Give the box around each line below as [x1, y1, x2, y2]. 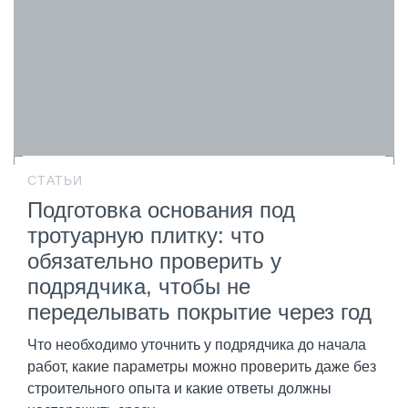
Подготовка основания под [27, 198, 295, 223]
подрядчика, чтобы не [27, 274, 250, 300]
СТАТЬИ [27, 173, 83, 189]
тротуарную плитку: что [27, 223, 264, 249]
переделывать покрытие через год [27, 300, 372, 325]
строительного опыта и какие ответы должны [27, 381, 331, 397]
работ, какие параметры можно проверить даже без [27, 359, 376, 375]
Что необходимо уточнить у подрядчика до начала [27, 337, 366, 353]
